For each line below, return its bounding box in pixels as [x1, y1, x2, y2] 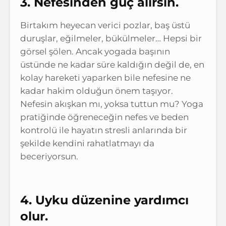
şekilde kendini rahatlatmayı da [20, 138, 154, 148]
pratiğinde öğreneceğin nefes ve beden [20, 111, 189, 122]
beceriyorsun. [20, 151, 78, 161]
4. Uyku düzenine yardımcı [20, 192, 189, 207]
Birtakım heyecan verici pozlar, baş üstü [20, 20, 190, 30]
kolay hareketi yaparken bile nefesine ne [20, 72, 191, 83]
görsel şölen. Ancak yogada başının [20, 46, 170, 56]
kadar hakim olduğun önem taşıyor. [20, 85, 173, 96]
